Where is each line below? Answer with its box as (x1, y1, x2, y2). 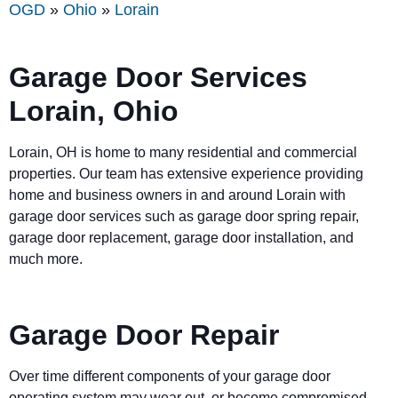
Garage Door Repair (9, 319, 279, 352)
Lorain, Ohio (9, 94, 179, 127)
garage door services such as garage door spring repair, (9, 208, 359, 224)
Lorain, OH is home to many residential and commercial (9, 144, 357, 160)
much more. (9, 251, 86, 267)
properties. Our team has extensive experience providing (9, 165, 363, 181)
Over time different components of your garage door (9, 369, 330, 385)
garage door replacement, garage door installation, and (9, 229, 354, 245)
